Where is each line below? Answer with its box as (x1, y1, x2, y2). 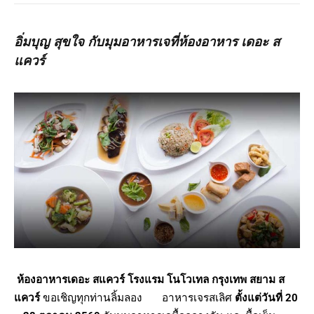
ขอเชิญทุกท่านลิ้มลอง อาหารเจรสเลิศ (40, 291, 235, 304)
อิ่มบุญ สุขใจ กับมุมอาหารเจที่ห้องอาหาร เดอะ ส (14, 34, 280, 50)
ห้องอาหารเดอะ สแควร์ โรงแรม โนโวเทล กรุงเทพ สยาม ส (17, 273, 285, 286)
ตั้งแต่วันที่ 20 (235, 291, 298, 304)
